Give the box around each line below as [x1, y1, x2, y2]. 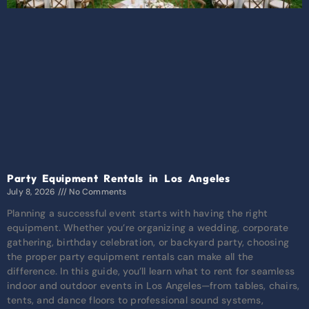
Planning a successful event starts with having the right [7, 207, 268, 220]
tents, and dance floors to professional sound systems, [7, 294, 263, 307]
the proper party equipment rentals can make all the [7, 250, 254, 263]
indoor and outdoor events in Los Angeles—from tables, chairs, [7, 279, 300, 292]
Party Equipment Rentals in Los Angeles [7, 172, 230, 186]
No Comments [67, 186, 127, 198]
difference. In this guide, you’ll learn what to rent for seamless [7, 265, 295, 278]
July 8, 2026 [7, 186, 58, 198]
